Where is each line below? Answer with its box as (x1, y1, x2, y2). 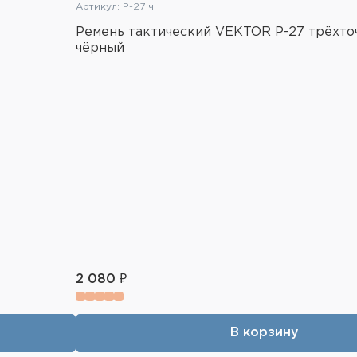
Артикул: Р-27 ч (76, 2, 154, 11)
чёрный (76, 41, 124, 54)
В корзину (230, 326, 299, 339)
